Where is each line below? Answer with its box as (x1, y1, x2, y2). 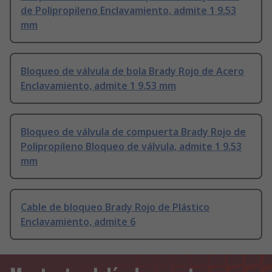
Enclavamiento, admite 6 (21, 215, 135, 229)
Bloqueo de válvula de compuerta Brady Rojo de (21, 125, 246, 139)
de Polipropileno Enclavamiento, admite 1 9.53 (21, 4, 236, 18)
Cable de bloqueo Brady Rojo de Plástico (21, 200, 209, 214)
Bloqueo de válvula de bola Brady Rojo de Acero (21, 64, 244, 78)
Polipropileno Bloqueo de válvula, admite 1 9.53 (21, 140, 242, 154)
